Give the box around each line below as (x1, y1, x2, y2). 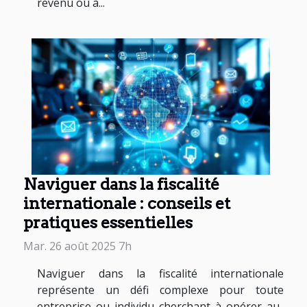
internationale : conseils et (23, 193, 230, 213)
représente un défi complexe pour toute (37, 282, 284, 297)
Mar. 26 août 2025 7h (23, 238, 132, 254)
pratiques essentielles (23, 212, 193, 232)
